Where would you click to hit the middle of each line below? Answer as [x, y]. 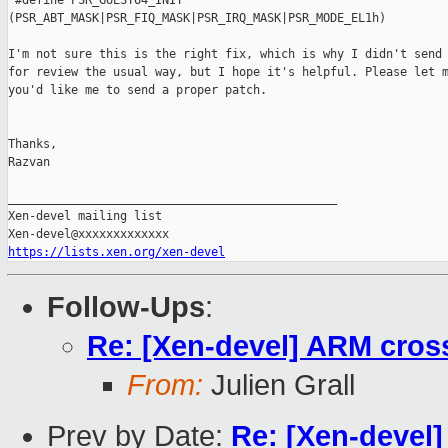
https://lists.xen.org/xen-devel [116, 252]
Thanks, [32, 144]
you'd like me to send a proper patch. [137, 90]
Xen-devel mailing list [85, 216]
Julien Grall [279, 385]
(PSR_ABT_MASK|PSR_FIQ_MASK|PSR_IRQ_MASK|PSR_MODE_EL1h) [197, 18]
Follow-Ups [126, 307]
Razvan [29, 162]
